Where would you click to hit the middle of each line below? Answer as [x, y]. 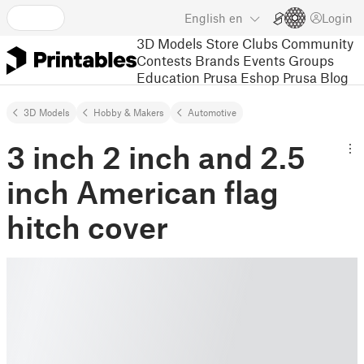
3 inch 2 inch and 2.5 [156, 157]
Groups [311, 60]
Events [264, 60]
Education [168, 77]
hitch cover [87, 227]
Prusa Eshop [241, 77]
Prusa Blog [316, 77]
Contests [164, 60]
